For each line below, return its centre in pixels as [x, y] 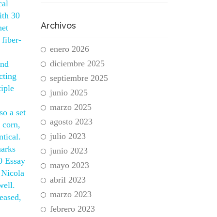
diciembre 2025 [77, 63]
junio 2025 [69, 93]
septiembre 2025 [79, 78]
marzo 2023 [70, 194]
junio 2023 [69, 151]
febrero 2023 [72, 209]
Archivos [58, 25]
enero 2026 [69, 49]
